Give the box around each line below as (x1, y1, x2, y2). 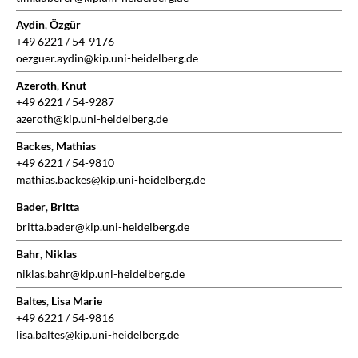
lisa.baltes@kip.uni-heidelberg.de (16, 328, 179, 342)
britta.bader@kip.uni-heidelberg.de (16, 220, 189, 234)
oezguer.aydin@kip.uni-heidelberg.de (16, 51, 198, 66)
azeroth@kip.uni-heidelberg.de (16, 112, 168, 126)
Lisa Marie (51, 294, 102, 308)
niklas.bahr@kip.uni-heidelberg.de (16, 267, 185, 281)
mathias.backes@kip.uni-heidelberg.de (16, 173, 205, 187)
